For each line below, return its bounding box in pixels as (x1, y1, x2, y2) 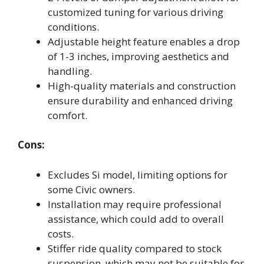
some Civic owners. (48, 182, 135, 196)
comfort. (48, 108, 87, 122)
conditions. (48, 19, 99, 34)
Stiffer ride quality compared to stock (48, 241, 222, 255)
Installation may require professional (48, 197, 222, 211)
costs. (48, 226, 74, 240)
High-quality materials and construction (48, 78, 236, 93)
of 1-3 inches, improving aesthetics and (48, 49, 229, 63)
